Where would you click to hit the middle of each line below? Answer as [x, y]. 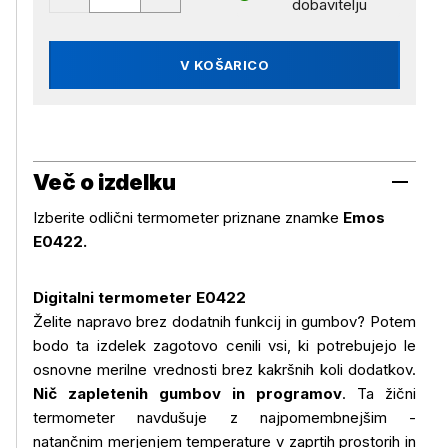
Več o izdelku [104, 182]
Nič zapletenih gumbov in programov [187, 393]
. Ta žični [379, 393]
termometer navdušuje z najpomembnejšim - [224, 417]
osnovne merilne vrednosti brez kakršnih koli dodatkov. [224, 369]
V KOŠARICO [224, 65]
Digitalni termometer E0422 [139, 297]
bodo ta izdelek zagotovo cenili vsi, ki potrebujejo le [224, 345]
